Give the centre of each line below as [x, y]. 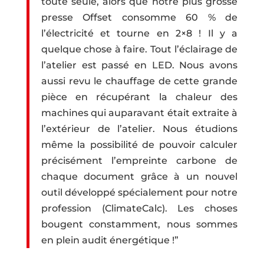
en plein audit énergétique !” [110, 240]
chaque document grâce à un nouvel [139, 176]
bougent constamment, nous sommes [139, 224]
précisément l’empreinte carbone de [139, 160]
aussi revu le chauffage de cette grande [139, 81]
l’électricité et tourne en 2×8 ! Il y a [139, 33]
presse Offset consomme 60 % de [139, 17]
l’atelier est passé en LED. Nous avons [139, 65]
